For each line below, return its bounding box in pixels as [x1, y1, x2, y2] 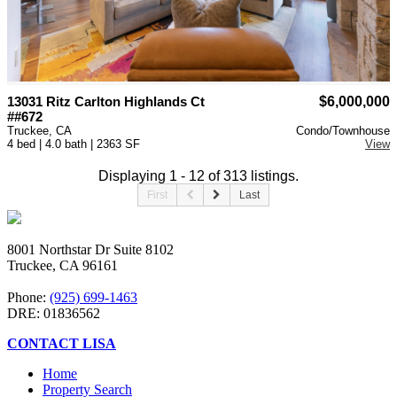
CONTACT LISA [7, 336, 116, 352]
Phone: [7, 290, 50, 306]
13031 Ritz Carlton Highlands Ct [7, 94, 205, 110]
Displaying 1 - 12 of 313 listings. [98, 168, 299, 184]
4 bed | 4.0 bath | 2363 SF [7, 137, 140, 152]
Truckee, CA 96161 [7, 258, 118, 274]
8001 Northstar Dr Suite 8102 [7, 242, 174, 258]
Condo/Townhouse [295, 124, 390, 138]
